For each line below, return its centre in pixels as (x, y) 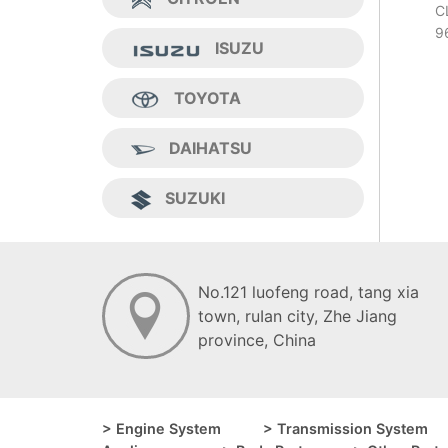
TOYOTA (207, 98)
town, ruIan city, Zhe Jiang (297, 316)
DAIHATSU (210, 148)
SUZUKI (195, 198)
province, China (257, 340)
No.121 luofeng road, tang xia (308, 292)
